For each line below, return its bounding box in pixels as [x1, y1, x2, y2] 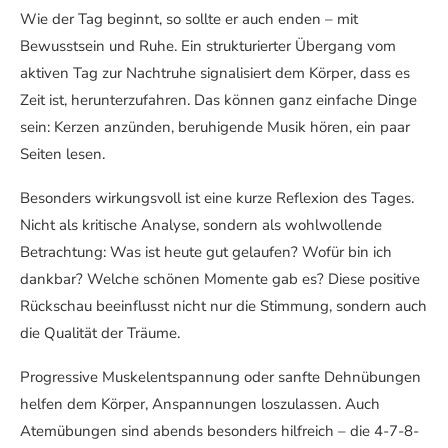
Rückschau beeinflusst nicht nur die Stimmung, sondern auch [20, 295, 427, 316]
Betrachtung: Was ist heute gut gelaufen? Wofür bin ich [20, 241, 392, 262]
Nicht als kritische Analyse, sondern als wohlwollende [20, 214, 382, 235]
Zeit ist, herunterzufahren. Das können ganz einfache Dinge [20, 89, 417, 110]
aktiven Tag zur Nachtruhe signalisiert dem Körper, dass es [20, 62, 410, 83]
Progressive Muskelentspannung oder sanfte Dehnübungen [20, 366, 421, 387]
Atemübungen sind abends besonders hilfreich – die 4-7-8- [20, 420, 419, 441]
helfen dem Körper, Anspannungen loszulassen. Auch [20, 393, 380, 414]
